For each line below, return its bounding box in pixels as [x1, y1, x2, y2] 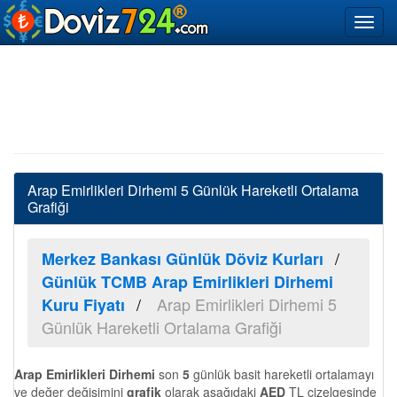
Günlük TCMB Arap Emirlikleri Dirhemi [42, 270, 333, 293]
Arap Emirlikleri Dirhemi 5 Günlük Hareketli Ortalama [27, 180, 359, 200]
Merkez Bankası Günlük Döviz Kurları [42, 247, 323, 270]
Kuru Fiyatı [42, 293, 125, 316]
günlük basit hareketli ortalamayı [190, 365, 374, 383]
